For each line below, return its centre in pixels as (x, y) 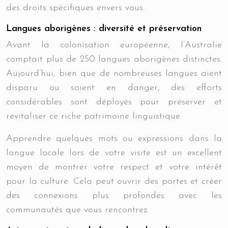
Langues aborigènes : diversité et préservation (104, 29)
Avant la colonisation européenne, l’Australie (114, 45)
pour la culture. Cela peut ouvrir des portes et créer (114, 181)
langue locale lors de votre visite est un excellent (114, 153)
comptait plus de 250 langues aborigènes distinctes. (114, 59)
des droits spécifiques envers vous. (75, 8)
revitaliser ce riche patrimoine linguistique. (94, 116)
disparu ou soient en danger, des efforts (114, 88)
